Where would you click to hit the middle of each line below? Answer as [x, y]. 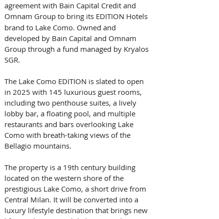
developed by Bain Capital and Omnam [71, 38]
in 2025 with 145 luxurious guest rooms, [74, 92]
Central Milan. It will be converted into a [72, 200]
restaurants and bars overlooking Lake [70, 124]
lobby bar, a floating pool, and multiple [71, 114]
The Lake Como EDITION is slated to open [75, 81]
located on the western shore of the [65, 178]
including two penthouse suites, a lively [71, 103]
